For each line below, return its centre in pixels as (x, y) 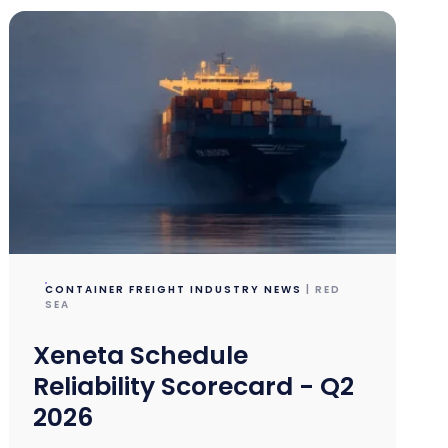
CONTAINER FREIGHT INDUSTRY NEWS (174, 290)
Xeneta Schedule (141, 356)
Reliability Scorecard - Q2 (194, 387)
